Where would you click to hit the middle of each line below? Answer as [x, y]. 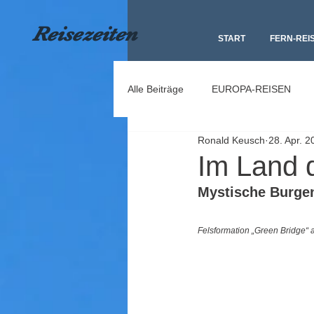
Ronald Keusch [231, 140]
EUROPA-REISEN [251, 89]
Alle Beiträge [156, 89]
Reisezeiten [84, 34]
